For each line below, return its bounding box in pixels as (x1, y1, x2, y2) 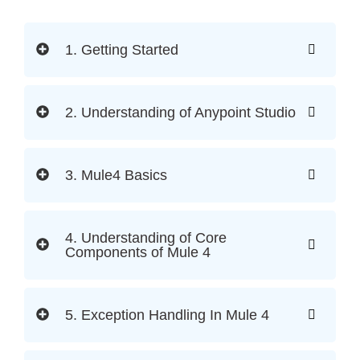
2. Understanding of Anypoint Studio (65, 104, 296, 121)
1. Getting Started (65, 42, 178, 59)
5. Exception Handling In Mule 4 (65, 307, 269, 324)
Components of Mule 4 (65, 244, 211, 261)
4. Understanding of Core (65, 230, 227, 247)
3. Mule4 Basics (65, 167, 167, 184)
